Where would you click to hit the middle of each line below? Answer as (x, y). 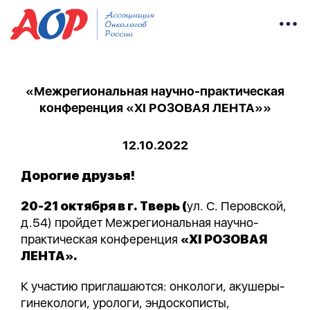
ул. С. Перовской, (237, 206)
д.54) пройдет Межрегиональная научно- (140, 222)
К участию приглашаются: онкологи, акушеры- (153, 286)
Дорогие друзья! (78, 175)
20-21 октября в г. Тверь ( (104, 206)
